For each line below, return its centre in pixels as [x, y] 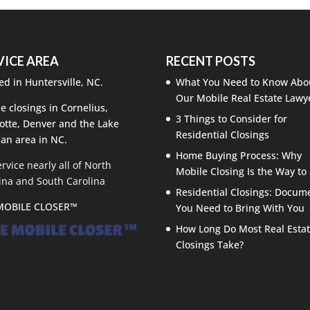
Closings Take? [210, 244]
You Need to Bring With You [240, 208]
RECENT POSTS [211, 61]
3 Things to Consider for [232, 118]
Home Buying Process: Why [239, 155]
